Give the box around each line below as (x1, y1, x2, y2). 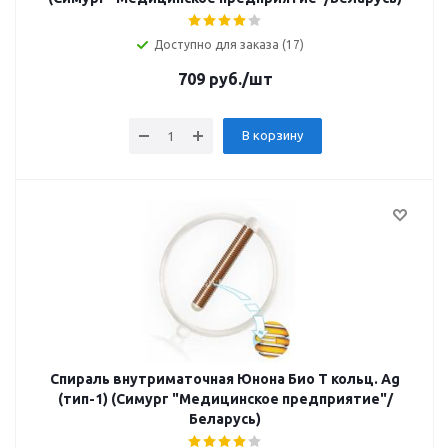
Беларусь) (189, 411, 261, 427)
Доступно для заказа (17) (154, 38, 304, 51)
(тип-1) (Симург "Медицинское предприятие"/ (57, 391, 393, 407)
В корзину (241, 128, 303, 142)
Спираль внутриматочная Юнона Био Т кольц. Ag (50, 371, 400, 387)
